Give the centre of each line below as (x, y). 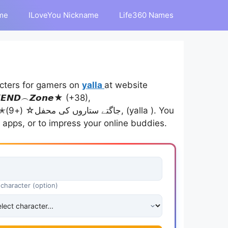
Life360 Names (146, 15)
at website (126, 85)
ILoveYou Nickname (64, 15)
